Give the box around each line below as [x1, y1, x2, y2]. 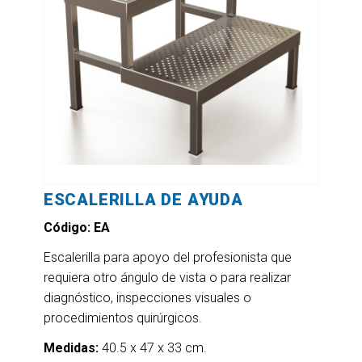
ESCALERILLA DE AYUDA [43, 190, 243, 209]
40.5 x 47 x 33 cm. [98, 340, 207, 356]
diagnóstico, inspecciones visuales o [43, 290, 251, 305]
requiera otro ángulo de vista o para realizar [43, 270, 291, 285]
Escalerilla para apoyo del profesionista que [43, 250, 292, 265]
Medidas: [43, 340, 99, 356]
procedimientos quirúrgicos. [43, 310, 202, 326]
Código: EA [43, 220, 110, 235]
